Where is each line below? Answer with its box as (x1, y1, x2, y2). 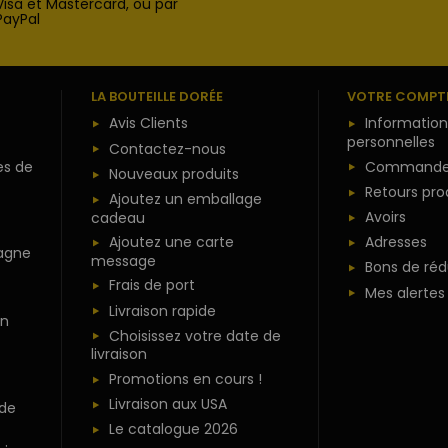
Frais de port (108, 275, 195, 296)
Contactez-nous (108, 138, 226, 159)
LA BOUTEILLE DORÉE (90, 87, 223, 107)
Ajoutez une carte (108, 232, 234, 253)
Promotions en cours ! (108, 368, 262, 389)
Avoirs (365, 206, 407, 227)
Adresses (365, 232, 428, 253)
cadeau (90, 207, 145, 228)
